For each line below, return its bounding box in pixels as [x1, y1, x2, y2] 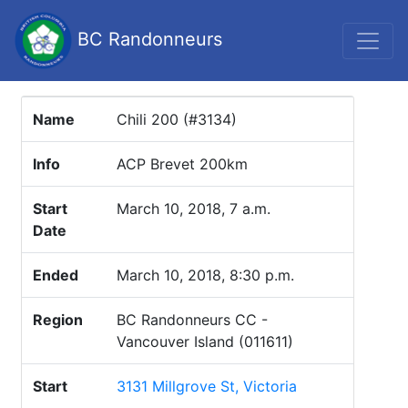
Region [33, 311, 83, 329]
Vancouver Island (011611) [117, 332, 293, 351]
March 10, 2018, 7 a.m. [117, 199, 270, 218]
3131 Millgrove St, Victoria [117, 377, 297, 395]
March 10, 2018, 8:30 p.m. [117, 266, 294, 284]
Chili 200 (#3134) [117, 110, 237, 128]
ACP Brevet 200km [117, 155, 248, 173]
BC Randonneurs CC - [117, 311, 268, 329]
